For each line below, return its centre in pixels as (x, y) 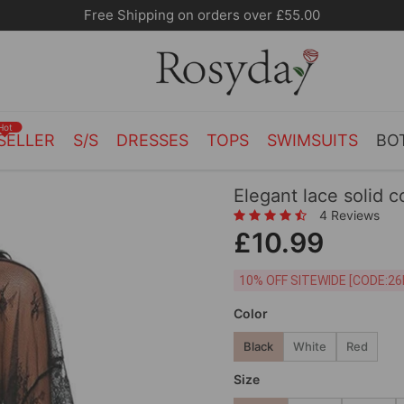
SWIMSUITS (312, 140)
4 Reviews (349, 215)
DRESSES (152, 140)
